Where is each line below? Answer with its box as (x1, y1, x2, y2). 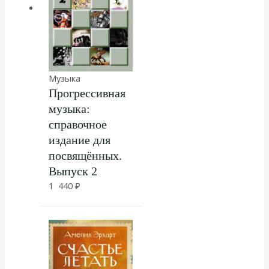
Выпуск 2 (48, 165, 97, 178)
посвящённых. (48, 149, 122, 163)
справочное (48, 118, 107, 131)
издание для (48, 133, 110, 147)
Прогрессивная (48, 86, 125, 100)
